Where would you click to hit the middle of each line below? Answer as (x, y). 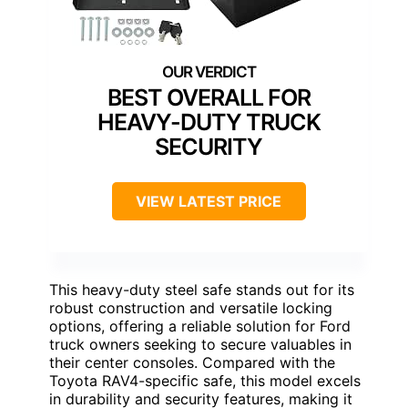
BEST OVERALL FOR (209, 98)
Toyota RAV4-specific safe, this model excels (205, 381)
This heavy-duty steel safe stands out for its (202, 290)
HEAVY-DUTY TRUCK (209, 122)
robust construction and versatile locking (191, 308)
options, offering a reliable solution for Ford (200, 326)
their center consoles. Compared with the (192, 363)
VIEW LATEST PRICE (209, 202)
